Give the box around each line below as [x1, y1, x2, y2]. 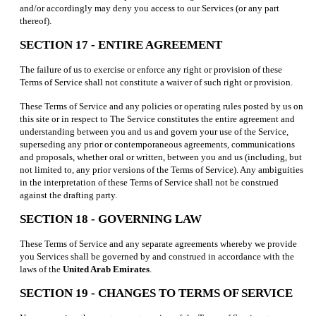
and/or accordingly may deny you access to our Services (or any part [20, 3, 279, 14]
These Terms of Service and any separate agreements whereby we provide [20, 238, 297, 250]
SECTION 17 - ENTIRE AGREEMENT [20, 38, 222, 52]
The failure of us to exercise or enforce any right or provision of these [20, 64, 282, 75]
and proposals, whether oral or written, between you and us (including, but [20, 152, 302, 163]
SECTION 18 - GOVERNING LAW [20, 212, 202, 226]
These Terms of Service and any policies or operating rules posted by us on [20, 101, 303, 112]
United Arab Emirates [63, 264, 150, 275]
